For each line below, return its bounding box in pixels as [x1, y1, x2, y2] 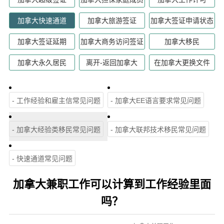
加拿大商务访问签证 [80, 37, 143, 45]
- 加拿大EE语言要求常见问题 [110, 96, 201, 104]
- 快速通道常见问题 [11, 154, 72, 162]
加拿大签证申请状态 [150, 16, 214, 24]
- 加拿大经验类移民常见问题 [11, 125, 100, 133]
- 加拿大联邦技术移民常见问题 [110, 125, 206, 133]
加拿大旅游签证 [87, 16, 136, 24]
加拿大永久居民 [17, 58, 66, 66]
